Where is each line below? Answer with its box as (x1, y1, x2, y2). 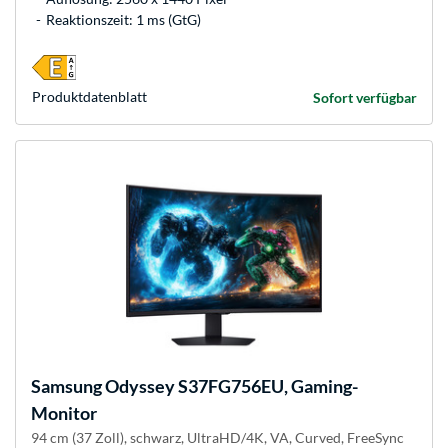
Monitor (31, 402, 97, 425)
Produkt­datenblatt (32, 88, 147, 106)
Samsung (31, 375, 102, 398)
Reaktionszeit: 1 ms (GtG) (46, 11, 201, 29)
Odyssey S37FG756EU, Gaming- (102, 375, 358, 398)
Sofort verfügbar (313, 89, 417, 107)
